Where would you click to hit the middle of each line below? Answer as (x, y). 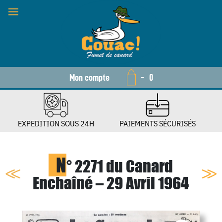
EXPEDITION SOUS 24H (56, 123)
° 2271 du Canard (120, 166)
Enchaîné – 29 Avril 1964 (111, 183)
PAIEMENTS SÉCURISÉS (157, 123)
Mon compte (89, 78)
